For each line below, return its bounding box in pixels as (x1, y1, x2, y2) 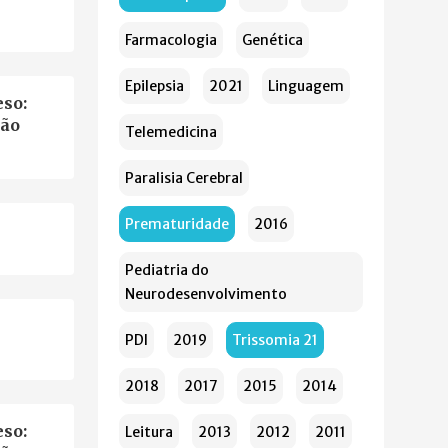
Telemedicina (125, 123, 217, 141)
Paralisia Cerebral (125, 169, 243, 187)
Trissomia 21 (232, 331, 318, 349)
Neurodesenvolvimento (125, 285, 287, 303)
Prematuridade (125, 215, 229, 233)
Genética (242, 31, 303, 49)
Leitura (125, 423, 173, 441)
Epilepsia (125, 77, 184, 95)
